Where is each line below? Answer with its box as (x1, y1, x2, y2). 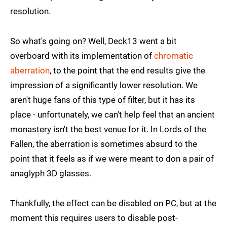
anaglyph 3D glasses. (10, 168, 91, 179)
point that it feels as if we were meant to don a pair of (10, 154, 214, 164)
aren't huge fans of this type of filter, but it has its (10, 95, 195, 105)
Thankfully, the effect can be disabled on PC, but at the (10, 198, 216, 209)
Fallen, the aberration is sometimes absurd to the (10, 139, 197, 149)
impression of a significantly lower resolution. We (10, 80, 198, 91)
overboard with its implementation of (10, 51, 154, 61)
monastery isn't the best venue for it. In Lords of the (10, 124, 206, 135)
